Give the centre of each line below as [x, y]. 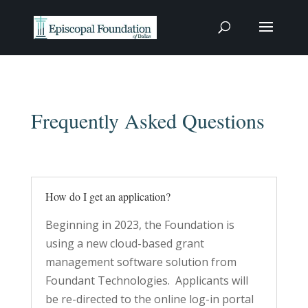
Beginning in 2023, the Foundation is [140, 225]
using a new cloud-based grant [124, 243]
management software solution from [141, 262]
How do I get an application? [108, 196]
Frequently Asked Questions [147, 120]
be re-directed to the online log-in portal [149, 299]
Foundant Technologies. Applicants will [146, 280]
